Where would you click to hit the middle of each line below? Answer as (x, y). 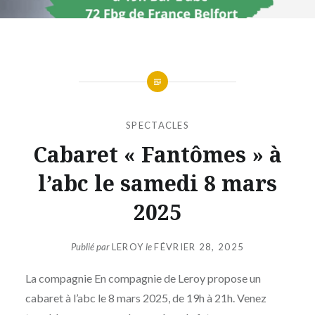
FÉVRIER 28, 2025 (199, 247)
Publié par (91, 247)
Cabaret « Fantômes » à (157, 154)
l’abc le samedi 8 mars (157, 183)
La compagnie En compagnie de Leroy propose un (143, 278)
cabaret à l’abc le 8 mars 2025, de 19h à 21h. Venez (146, 298)
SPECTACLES (157, 125)
